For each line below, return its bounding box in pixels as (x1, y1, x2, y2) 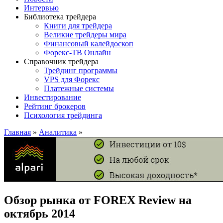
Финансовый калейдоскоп (44, 39, 133, 48)
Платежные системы (44, 84, 114, 93)
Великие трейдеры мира (44, 30, 126, 39)
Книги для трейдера (44, 21, 112, 30)
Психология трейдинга (24, 111, 102, 119)
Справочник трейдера (24, 57, 99, 66)
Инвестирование (24, 93, 81, 102)
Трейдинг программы (44, 66, 117, 75)
